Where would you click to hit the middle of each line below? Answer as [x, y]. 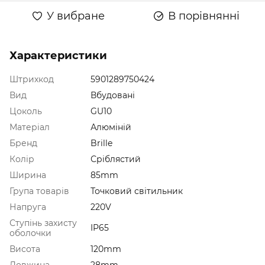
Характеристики [58, 55]
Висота [25, 249]
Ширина [28, 175]
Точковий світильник [137, 191]
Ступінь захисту [43, 223]
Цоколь [26, 111]
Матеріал [30, 127]
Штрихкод [32, 79]
